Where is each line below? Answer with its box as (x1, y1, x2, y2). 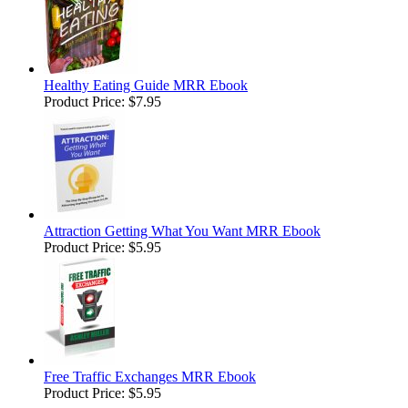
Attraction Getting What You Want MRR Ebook (44, 223, 321, 240)
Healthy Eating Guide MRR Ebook (44, 77, 248, 94)
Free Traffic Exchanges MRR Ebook (44, 369, 256, 385)
